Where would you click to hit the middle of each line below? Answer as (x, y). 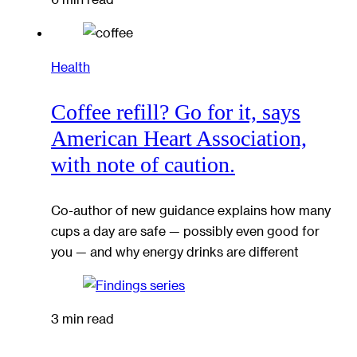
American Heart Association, (179, 139)
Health (71, 66)
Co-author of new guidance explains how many (191, 210)
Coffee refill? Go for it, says (176, 112)
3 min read (82, 319)
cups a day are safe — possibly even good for (185, 230)
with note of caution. (143, 165)
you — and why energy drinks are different (175, 251)
